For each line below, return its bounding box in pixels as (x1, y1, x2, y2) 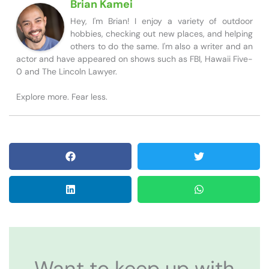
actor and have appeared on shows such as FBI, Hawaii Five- (16, 53, 253, 65)
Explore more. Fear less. (16, 91, 107, 103)
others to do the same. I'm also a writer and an (70, 41, 253, 52)
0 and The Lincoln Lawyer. (16, 66, 117, 77)
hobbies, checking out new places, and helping (70, 28, 253, 40)
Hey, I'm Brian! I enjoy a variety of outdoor (70, 16, 253, 27)
